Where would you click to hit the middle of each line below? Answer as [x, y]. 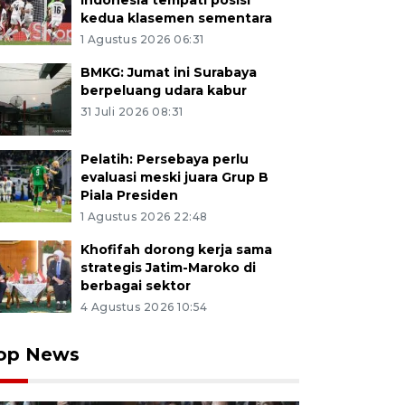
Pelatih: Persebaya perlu [164, 159]
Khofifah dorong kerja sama [176, 250]
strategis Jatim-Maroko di [168, 268]
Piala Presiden [129, 195]
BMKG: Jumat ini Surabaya [168, 72]
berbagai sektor [135, 286]
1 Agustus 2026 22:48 [144, 217]
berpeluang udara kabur [163, 90]
